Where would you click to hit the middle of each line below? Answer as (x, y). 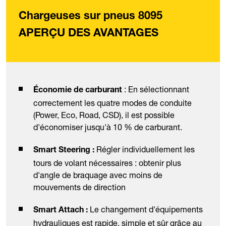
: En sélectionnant (156, 90)
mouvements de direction (79, 187)
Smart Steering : (65, 151)
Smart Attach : (61, 211)
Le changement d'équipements (145, 210)
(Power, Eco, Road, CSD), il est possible (104, 115)
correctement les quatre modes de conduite (112, 103)
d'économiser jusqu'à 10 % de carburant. (109, 127)
